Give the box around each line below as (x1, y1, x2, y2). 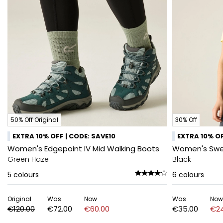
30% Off (175, 115, 197, 124)
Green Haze (7, 154, 49, 164)
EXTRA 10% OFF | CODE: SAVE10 (12, 131, 115, 141)
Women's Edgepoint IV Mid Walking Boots (7, 143, 159, 154)
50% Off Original (10, 115, 58, 124)
